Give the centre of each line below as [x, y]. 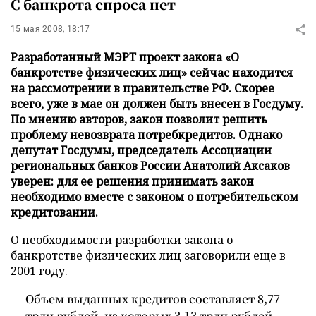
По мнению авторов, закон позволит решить [139, 119]
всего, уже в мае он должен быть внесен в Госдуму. [157, 104]
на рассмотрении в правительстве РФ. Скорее [142, 88]
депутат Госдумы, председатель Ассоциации [141, 150]
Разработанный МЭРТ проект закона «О [125, 57]
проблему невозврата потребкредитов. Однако [146, 135]
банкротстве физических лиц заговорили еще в [148, 255]
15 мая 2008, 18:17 [50, 29]
